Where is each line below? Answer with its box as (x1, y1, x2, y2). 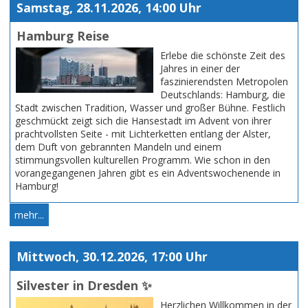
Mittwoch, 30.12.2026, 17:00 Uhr (16, 248, 208, 265)
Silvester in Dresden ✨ (16, 276, 152, 294)
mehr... (14, 208, 44, 222)
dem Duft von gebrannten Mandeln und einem (15, 140, 221, 154)
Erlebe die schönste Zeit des (160, 49, 285, 63)
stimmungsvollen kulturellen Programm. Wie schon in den (15, 153, 270, 167)
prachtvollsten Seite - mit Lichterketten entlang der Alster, (15, 127, 271, 141)
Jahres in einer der (160, 62, 240, 76)
